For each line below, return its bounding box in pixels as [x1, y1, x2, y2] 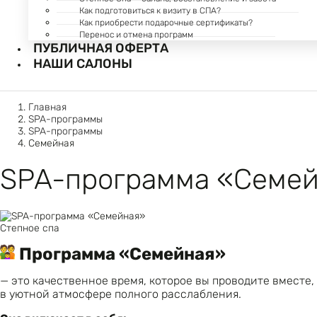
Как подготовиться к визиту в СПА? [79, 6, 221, 16]
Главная [28, 100, 67, 113]
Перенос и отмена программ [79, 30, 193, 40]
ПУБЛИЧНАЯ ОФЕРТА [33, 40, 168, 56]
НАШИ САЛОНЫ [33, 56, 132, 71]
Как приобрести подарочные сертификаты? [79, 18, 253, 28]
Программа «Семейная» [16, 243, 226, 264]
